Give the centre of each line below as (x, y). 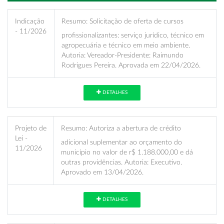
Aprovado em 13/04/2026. (102, 172)
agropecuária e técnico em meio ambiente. (126, 45)
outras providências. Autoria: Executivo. (121, 162)
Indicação (30, 21)
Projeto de (31, 128)
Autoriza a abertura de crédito (134, 128)
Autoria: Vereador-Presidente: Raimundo (122, 55)
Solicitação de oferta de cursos (135, 21)
